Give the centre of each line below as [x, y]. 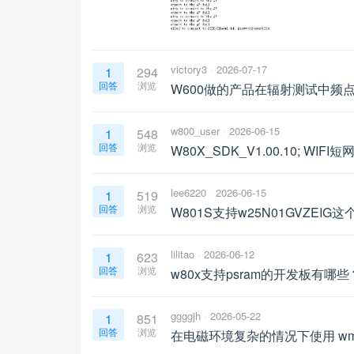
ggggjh [186, 316]
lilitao [183, 254]
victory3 [189, 70]
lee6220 [188, 193]
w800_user [195, 131]
